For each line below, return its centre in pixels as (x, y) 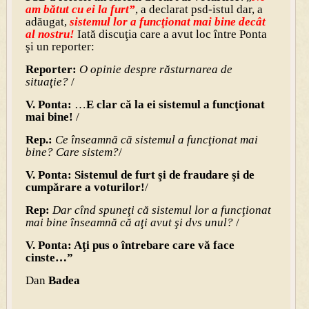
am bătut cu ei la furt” (80, 9)
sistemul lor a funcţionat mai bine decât (167, 21)
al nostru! (50, 34)
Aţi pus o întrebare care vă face (154, 245)
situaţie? (47, 81)
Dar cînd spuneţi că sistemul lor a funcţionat (161, 210)
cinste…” (49, 257)
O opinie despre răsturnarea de (156, 69)
